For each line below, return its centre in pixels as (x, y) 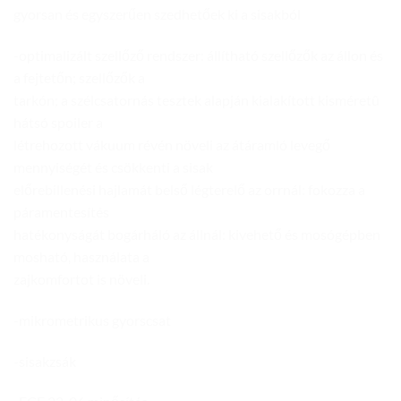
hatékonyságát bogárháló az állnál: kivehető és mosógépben (197, 234)
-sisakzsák (45, 361)
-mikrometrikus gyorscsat (92, 320)
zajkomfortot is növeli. (81, 278)
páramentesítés (61, 211)
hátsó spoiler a (58, 122)
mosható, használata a (81, 256)
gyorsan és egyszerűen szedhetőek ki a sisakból (157, 14)
